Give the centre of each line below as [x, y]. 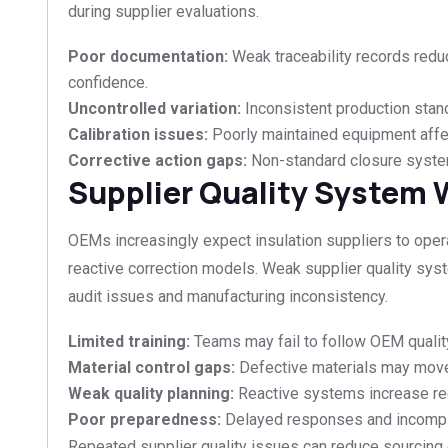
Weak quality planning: [151, 393]
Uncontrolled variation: [154, 108]
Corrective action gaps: [157, 160]
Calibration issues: [138, 134]
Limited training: [129, 341]
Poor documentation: [148, 56]
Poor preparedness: [144, 419]
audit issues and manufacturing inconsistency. [228, 296]
